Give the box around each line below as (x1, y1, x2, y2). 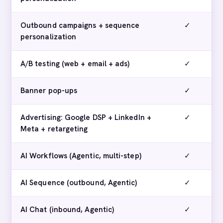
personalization (20, 32, 77, 42)
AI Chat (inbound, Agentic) (20, 205, 114, 215)
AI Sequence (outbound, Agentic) (20, 178, 137, 188)
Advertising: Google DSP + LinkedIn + (20, 112, 151, 122)
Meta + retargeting (20, 124, 88, 134)
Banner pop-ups (20, 86, 78, 96)
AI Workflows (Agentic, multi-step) (20, 151, 141, 161)
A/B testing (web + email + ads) (20, 59, 130, 69)
